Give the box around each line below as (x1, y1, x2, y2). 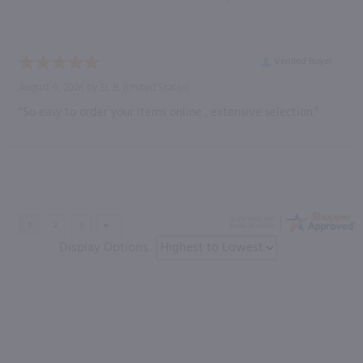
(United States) (120, 79, 190, 96)
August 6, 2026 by (19, 79, 100, 96)
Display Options (59, 237, 148, 258)
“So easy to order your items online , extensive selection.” (19, 102, 318, 122)
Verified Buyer (274, 53, 332, 70)
